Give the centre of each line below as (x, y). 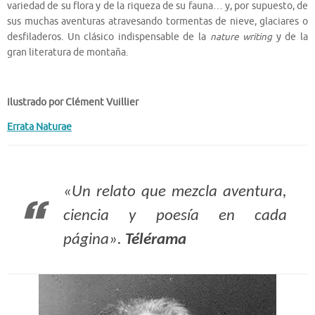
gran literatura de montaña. (67, 52)
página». (94, 240)
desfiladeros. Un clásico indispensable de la (109, 37)
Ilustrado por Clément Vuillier (73, 102)
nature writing (241, 37)
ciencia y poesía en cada (175, 216)
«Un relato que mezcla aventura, (175, 192)
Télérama (156, 240)
